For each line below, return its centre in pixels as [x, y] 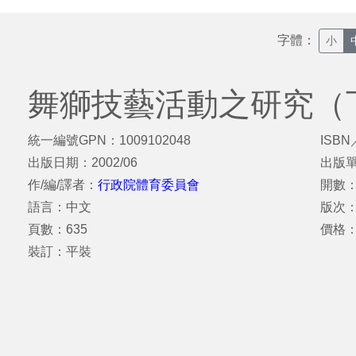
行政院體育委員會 [149, 185]
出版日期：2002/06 [83, 163]
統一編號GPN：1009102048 [109, 140]
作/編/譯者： [63, 185]
